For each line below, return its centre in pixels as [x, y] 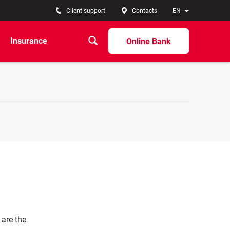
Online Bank [149, 41]
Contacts [145, 11]
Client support [86, 11]
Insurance [28, 41]
